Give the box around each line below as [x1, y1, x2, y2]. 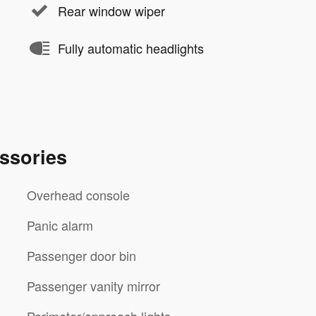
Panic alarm [27, 215, 93, 234]
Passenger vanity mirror [27, 276, 160, 295]
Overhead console [27, 185, 130, 204]
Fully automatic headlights [58, 39, 204, 58]
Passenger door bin [27, 245, 136, 265]
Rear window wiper [58, 1, 165, 20]
